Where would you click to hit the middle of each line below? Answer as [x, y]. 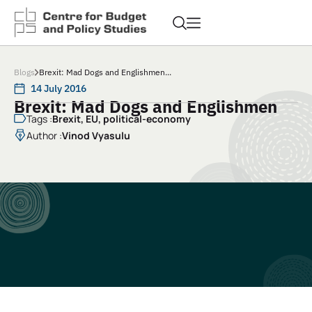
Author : [44, 136]
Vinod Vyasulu [96, 136]
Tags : [39, 119]
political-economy [147, 119]
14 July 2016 [58, 89]
